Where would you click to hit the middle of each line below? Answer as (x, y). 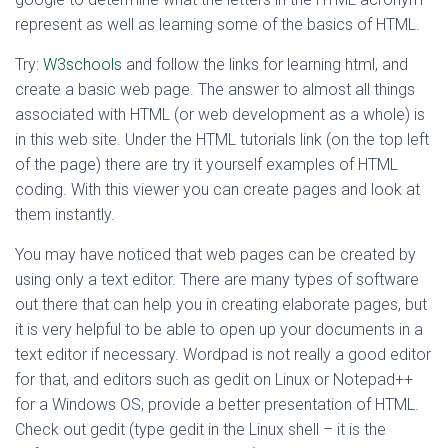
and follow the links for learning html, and (265, 64)
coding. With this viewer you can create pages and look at (217, 189)
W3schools (82, 64)
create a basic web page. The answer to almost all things (215, 89)
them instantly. (65, 214)
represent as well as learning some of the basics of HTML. (217, 24)
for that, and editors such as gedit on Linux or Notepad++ (214, 379)
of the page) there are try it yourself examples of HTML (206, 164)
